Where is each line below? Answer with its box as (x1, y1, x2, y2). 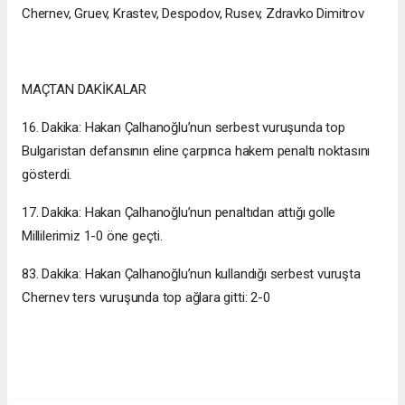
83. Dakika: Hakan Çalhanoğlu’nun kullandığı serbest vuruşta (22, 266, 361, 283)
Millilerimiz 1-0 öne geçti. (22, 228, 163, 245)
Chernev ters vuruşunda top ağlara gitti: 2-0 (22, 289, 270, 306)
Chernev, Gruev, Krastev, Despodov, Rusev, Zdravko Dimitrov (22, 5, 364, 23)
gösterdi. (22, 166, 72, 184)
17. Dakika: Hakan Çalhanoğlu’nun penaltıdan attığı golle (22, 204, 336, 221)
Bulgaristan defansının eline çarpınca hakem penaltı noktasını (22, 143, 371, 160)
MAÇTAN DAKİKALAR (22, 81, 146, 99)
